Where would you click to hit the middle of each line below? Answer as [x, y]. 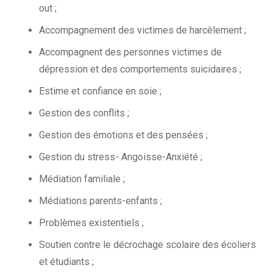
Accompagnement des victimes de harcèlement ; [143, 30]
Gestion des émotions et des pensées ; [123, 135]
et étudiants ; [66, 262]
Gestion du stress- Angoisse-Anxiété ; [121, 157]
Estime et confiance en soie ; [100, 91]
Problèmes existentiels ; [91, 223]
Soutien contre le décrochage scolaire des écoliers [147, 245]
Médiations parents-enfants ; [101, 201]
